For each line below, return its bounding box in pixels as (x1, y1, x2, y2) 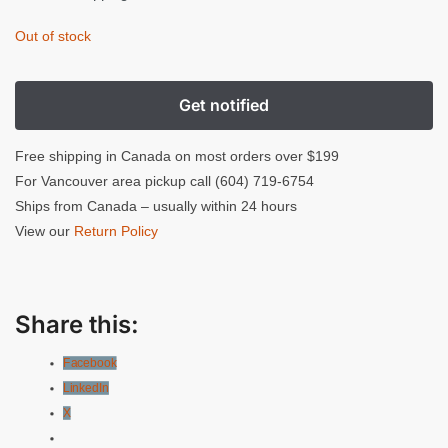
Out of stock (15, 27, 91, 44)
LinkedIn (63, 380, 109, 395)
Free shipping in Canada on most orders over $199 (15, 148, 339, 165)
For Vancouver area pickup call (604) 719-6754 (15, 173, 314, 190)
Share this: (15, 309, 139, 339)
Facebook (63, 355, 117, 370)
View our (15, 223, 74, 240)
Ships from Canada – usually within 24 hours (15, 198, 297, 215)
